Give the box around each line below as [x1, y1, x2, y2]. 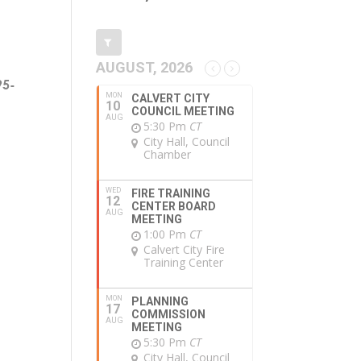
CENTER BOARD [131, 200, 217, 214]
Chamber [143, 147, 192, 163]
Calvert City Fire [143, 242, 226, 258]
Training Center [143, 255, 224, 271]
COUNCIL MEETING [131, 105, 235, 118]
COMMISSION [131, 308, 206, 322]
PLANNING [131, 295, 189, 309]
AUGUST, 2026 [96, 59, 193, 77]
